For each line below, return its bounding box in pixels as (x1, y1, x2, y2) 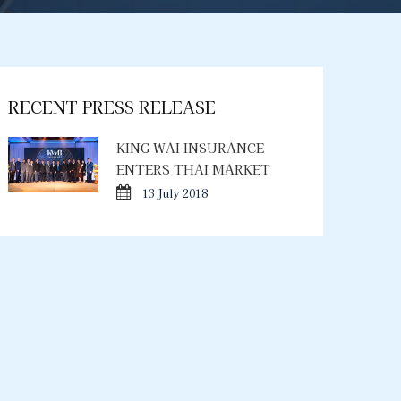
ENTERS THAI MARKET (116, 160, 271, 178)
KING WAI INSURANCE (116, 139, 265, 157)
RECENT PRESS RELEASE (8, 95, 216, 118)
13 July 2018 (142, 185, 209, 200)
